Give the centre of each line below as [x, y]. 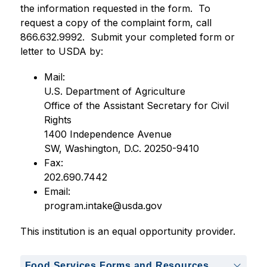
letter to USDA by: [61, 51]
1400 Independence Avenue [108, 134]
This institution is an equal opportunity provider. [128, 231]
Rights [58, 120]
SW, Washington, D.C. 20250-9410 [121, 148]
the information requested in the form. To [115, 8]
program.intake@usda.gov [103, 206]
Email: [60, 191]
